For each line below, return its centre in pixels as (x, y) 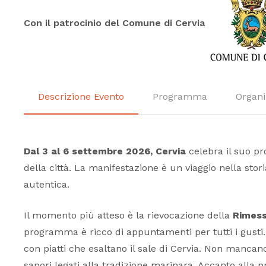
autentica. (47, 185)
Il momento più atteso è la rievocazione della (128, 216)
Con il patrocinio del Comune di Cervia (114, 23)
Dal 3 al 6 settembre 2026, (88, 151)
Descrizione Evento (81, 97)
